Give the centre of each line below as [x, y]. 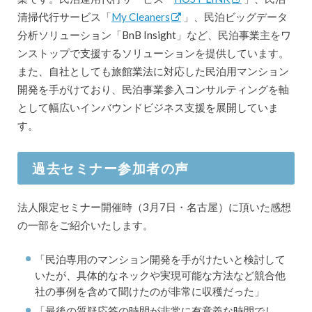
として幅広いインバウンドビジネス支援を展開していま [148, 108]
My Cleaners [140, 17]
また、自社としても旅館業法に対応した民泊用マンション [153, 71]
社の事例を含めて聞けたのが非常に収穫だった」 [150, 291]
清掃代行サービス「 [64, 17]
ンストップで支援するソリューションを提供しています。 [153, 53]
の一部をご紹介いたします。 [85, 225]
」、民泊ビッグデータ [235, 17]
